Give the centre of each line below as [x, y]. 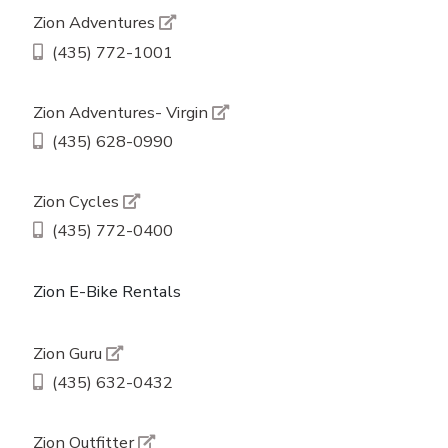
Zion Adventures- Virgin [122, 112]
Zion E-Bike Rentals [106, 291]
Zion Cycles [77, 202]
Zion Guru [69, 353]
